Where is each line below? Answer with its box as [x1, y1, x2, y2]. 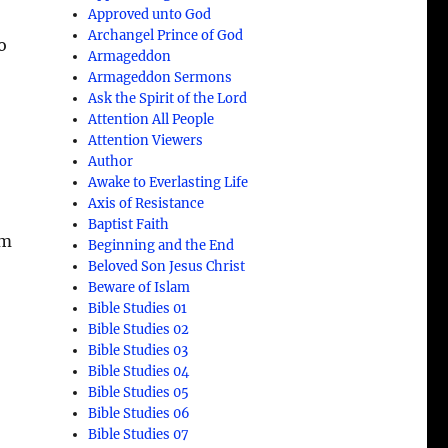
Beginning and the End [88, 236, 235, 254]
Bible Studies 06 [88, 404, 191, 422]
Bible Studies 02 [88, 320, 190, 338]
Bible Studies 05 [88, 383, 190, 401]
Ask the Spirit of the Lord [88, 89, 248, 107]
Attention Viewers [88, 131, 204, 149]
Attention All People [88, 110, 215, 128]
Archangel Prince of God [88, 26, 244, 44]
